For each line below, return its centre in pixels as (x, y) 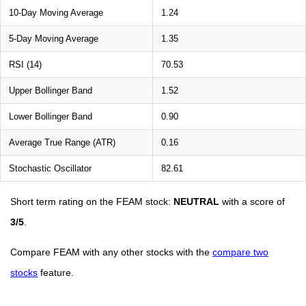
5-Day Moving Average (54, 38)
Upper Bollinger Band (51, 90)
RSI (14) (25, 64)
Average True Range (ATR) (62, 142)
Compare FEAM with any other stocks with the (111, 252)
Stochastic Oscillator (50, 168)
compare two (240, 252)
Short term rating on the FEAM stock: (92, 201)
